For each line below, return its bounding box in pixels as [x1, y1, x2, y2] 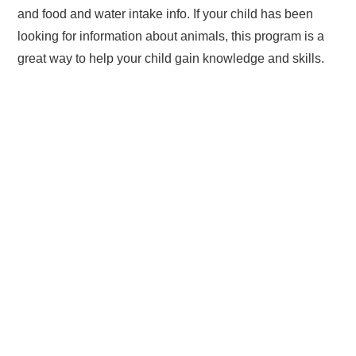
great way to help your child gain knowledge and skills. [17, 52, 325, 65]
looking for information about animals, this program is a [17, 29, 325, 43]
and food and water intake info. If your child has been [17, 7, 314, 21]
